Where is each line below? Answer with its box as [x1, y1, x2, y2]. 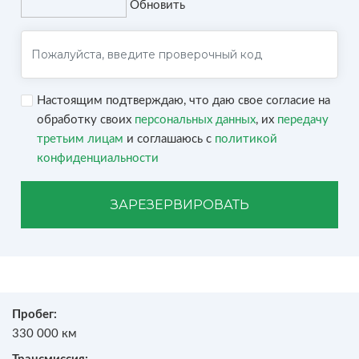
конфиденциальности [37, 152, 159, 164]
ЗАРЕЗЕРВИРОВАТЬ [110, 197, 249, 212]
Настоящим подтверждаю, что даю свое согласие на [37, 95, 330, 107]
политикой [215, 133, 277, 145]
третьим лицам [37, 133, 123, 145]
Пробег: [12, 309, 57, 321]
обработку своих [37, 114, 135, 126]
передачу [277, 114, 329, 126]
